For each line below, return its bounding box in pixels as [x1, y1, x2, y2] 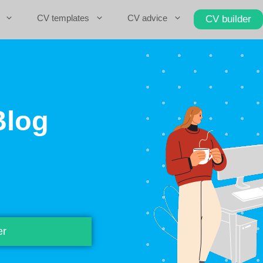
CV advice [127, 13, 167, 23]
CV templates [37, 13, 89, 23]
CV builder [205, 14, 251, 25]
